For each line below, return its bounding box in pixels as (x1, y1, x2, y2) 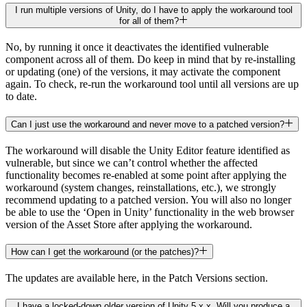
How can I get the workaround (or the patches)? (11, 247, 199, 258)
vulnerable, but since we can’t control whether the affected (5, 156, 258, 169)
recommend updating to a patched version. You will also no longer (5, 193, 291, 206)
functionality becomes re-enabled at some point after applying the (5, 169, 286, 181)
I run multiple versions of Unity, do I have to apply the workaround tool (14, 5, 293, 16)
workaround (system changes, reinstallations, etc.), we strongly (5, 181, 276, 193)
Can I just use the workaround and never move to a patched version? (11, 119, 284, 130)
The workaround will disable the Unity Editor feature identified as (5, 144, 290, 156)
